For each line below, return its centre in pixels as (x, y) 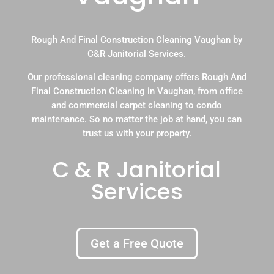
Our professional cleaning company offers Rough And (137, 77)
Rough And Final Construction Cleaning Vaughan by (137, 39)
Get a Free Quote (137, 243)
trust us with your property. (137, 133)
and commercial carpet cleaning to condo (137, 105)
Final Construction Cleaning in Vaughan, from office (137, 91)
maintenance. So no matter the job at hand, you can (137, 119)
